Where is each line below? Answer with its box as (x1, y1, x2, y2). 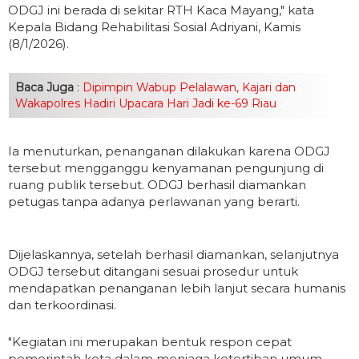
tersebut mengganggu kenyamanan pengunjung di (8, 160, 324, 176)
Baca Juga (15, 80, 74, 95)
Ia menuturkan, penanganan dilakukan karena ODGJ (8, 143, 330, 159)
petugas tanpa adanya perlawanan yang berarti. (8, 194, 300, 210)
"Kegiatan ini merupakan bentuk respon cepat (8, 334, 292, 350)
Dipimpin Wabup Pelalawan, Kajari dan (79, 80, 296, 95)
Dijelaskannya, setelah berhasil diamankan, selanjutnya (8, 247, 339, 263)
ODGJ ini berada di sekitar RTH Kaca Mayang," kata (8, 2, 314, 18)
